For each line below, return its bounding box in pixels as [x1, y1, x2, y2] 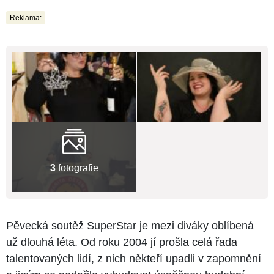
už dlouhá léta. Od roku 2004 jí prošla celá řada [6, 236, 237, 249]
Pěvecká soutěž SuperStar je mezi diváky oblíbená [6, 220, 254, 232]
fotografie [56, 162, 98, 173]
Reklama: [10, 13, 42, 22]
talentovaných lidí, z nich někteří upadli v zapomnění [6, 253, 261, 265]
